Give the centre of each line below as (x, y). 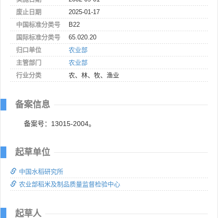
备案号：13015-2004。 (60, 123)
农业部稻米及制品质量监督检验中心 (70, 184)
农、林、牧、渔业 (94, 75)
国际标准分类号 (38, 37)
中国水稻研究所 (41, 171)
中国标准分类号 (38, 24)
